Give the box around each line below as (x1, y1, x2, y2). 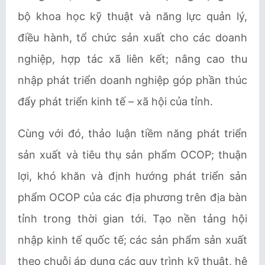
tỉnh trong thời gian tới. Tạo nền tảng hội (18, 212, 247, 225)
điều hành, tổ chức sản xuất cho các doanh (18, 31, 247, 44)
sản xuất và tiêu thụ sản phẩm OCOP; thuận (18, 148, 247, 161)
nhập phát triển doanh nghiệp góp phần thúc (18, 74, 247, 86)
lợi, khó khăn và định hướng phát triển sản (18, 170, 247, 182)
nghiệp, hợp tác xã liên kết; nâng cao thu (18, 53, 247, 65)
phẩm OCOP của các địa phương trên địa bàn (18, 191, 247, 203)
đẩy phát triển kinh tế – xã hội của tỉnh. (18, 95, 213, 108)
